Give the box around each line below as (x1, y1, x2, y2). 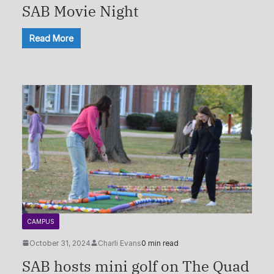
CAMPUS (27, 217, 54, 225)
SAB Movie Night (22, 1, 138, 21)
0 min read (141, 238, 179, 248)
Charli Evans (98, 238, 141, 248)
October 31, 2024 (29, 238, 91, 248)
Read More (29, 33, 73, 44)
